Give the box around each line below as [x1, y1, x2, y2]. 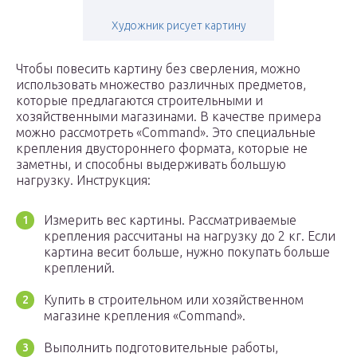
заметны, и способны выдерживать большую [16, 157, 286, 172]
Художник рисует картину [111, 19, 246, 33]
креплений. [44, 261, 115, 276]
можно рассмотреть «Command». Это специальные [16, 125, 316, 140]
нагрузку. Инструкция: [16, 173, 151, 188]
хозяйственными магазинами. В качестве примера [16, 109, 321, 124]
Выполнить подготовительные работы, [44, 340, 278, 355]
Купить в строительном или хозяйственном [44, 292, 304, 308]
